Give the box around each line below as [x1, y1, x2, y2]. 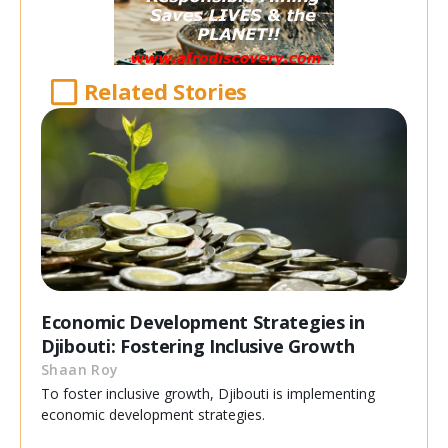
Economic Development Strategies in [41, 310, 365, 335]
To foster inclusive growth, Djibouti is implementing [41, 384, 375, 404]
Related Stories [83, 76, 247, 107]
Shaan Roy [41, 360, 119, 380]
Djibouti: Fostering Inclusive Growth [41, 334, 355, 359]
